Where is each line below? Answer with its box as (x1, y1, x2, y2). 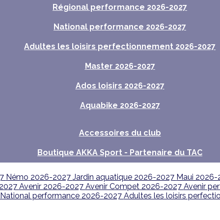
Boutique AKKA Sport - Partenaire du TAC (37, 148, 202, 157)
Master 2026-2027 (84, 61, 155, 71)
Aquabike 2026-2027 (80, 101, 160, 110)
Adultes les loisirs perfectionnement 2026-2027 (24, 42, 216, 51)
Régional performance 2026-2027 (53, 2, 187, 12)
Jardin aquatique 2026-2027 (72, 172, 176, 182)
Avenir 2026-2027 (19, 182, 85, 191)
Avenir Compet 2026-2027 (85, 182, 184, 191)
